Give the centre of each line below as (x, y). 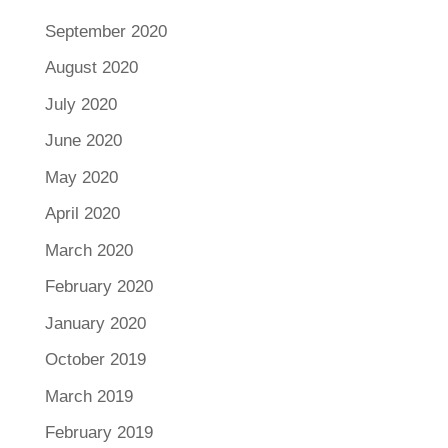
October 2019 (95, 360)
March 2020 (88, 250)
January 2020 (95, 323)
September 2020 (105, 31)
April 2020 (82, 214)
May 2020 (81, 177)
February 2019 (98, 433)
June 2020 (83, 141)
